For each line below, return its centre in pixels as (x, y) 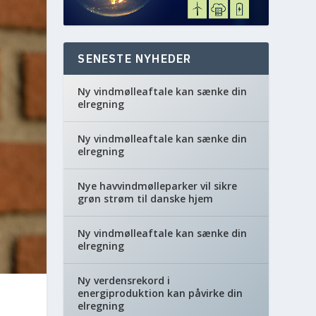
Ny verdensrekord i (124, 280)
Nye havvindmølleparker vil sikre (158, 186)
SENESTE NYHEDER (135, 59)
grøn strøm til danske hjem (146, 199)
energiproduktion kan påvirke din (160, 293)
